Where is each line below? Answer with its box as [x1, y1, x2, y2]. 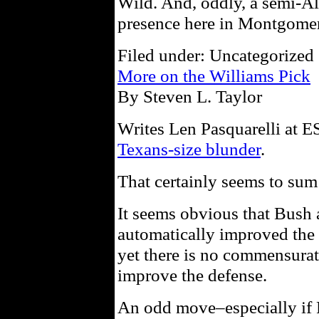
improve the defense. [117, 265, 267, 285]
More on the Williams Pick [117, 66, 310, 85]
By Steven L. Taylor [117, 86, 262, 106]
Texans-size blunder [117, 139, 261, 159]
